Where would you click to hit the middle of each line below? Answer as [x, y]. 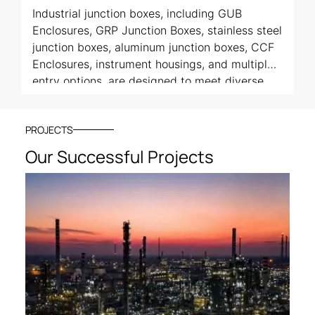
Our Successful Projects [119, 156]
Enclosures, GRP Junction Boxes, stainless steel [157, 31]
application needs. [81, 98]
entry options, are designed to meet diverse [148, 81]
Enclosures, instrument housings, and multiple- [156, 64]
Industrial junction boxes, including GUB [137, 14]
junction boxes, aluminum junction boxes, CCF [154, 47]
